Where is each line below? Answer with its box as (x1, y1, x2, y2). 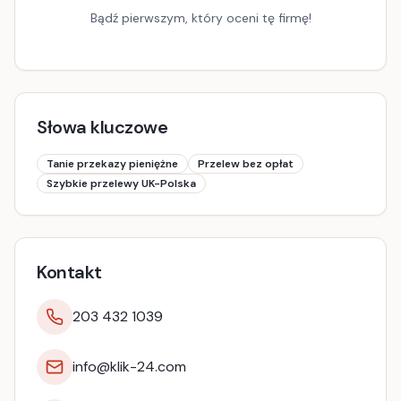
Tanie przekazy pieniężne (47, 157, 178, 171)
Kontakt (37, 260, 102, 284)
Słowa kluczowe (37, 115, 167, 139)
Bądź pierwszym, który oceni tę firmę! (90, 10, 311, 26)
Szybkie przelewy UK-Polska (47, 176, 196, 191)
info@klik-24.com (73, 357, 186, 376)
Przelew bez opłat (198, 157, 294, 171)
